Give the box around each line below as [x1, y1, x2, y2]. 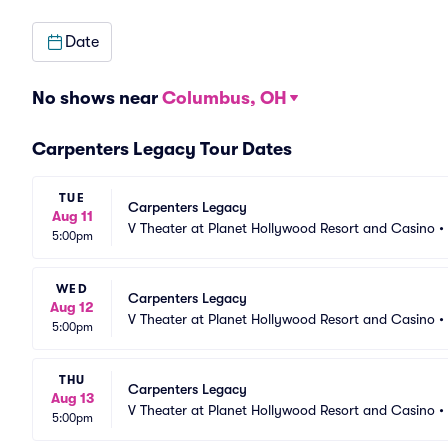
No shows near [32, 88, 162, 108]
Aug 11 [51, 208, 93, 224]
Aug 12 [50, 299, 94, 315]
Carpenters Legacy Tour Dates [32, 139, 292, 159]
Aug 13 [50, 390, 94, 406]
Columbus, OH [162, 88, 287, 108]
